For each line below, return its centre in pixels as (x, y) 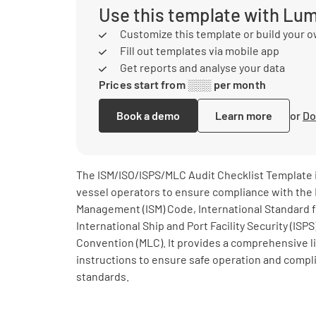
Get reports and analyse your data (201, 67)
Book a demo (148, 115)
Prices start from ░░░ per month (182, 84)
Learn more (244, 115)
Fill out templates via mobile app (198, 50)
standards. (103, 276)
